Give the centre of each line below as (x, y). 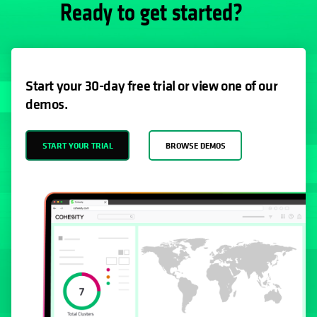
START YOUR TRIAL (77, 145)
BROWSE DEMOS (195, 145)
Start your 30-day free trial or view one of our (152, 86)
